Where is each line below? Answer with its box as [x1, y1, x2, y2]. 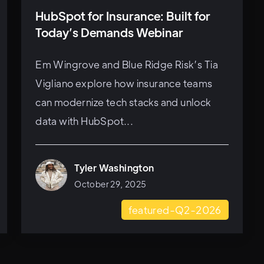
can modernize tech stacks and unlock [35, 95, 211, 109]
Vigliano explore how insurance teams [35, 77, 213, 90]
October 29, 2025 [74, 178, 147, 189]
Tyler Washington [74, 161, 154, 174]
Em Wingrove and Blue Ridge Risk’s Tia [35, 58, 219, 71]
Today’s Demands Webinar [35, 25, 184, 40]
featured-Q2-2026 [128, 203, 222, 216]
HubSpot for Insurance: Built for [35, 8, 211, 24]
